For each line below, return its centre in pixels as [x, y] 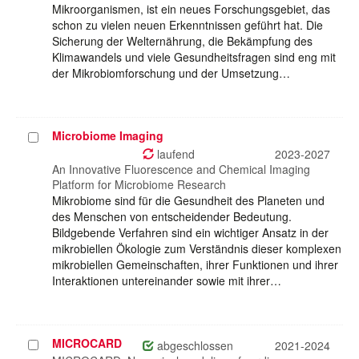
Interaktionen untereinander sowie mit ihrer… [167, 281]
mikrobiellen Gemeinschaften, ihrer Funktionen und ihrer [195, 265]
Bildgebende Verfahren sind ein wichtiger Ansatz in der [190, 233]
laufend [174, 154]
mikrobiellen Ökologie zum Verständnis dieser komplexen [197, 249]
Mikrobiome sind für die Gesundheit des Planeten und [188, 201]
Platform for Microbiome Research [139, 185]
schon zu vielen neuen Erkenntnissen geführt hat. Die [188, 25]
